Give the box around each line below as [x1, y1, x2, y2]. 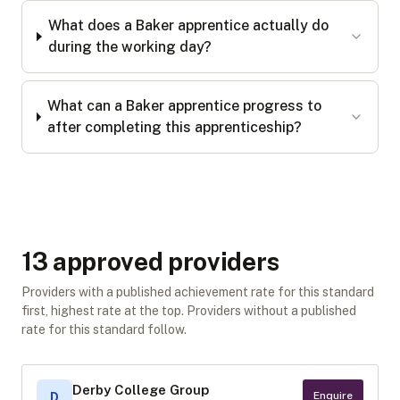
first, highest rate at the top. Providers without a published [21, 304, 356, 318]
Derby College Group [72, 382, 209, 397]
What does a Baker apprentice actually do [48, 17, 329, 34]
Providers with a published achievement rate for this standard [21, 285, 374, 299]
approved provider [47, 246, 267, 276]
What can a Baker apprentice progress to [47, 97, 322, 114]
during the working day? [48, 38, 212, 55]
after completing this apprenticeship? [47, 119, 303, 136]
